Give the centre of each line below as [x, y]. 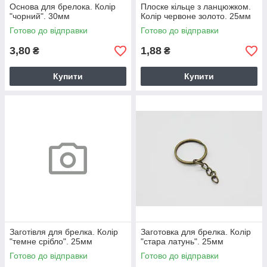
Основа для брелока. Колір [63, 7]
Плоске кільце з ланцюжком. [196, 7]
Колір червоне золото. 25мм [196, 16]
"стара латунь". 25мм [182, 241]
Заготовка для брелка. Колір [196, 232]
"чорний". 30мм [40, 16]
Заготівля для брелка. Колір [64, 232]
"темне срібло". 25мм [51, 241]
